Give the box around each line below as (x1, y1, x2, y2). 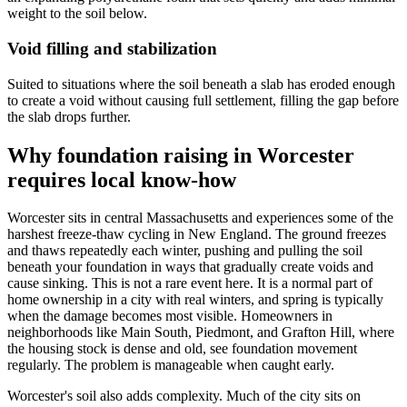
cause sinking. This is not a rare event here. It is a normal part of (7, 275, 372, 292)
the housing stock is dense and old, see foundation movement (7, 341, 357, 357)
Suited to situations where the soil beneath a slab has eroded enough (7, 75, 395, 92)
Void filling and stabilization (7, 38, 217, 58)
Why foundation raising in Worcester (7, 143, 354, 167)
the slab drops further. (7, 108, 131, 124)
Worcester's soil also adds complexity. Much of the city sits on (7, 388, 361, 404)
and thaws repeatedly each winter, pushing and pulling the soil (7, 243, 362, 259)
